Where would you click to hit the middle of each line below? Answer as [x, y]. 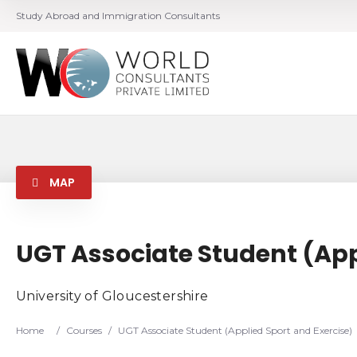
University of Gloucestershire [112, 296]
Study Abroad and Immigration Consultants [118, 16]
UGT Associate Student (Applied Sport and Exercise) [235, 330]
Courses [84, 330]
